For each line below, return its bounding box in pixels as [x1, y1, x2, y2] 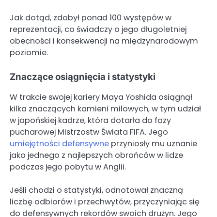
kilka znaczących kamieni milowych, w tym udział [10, 103, 201, 115]
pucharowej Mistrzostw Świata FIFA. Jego [10, 126, 168, 138]
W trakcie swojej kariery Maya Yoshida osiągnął [10, 92, 192, 103]
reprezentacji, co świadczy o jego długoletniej [10, 24, 186, 35]
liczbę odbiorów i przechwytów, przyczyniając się [10, 196, 200, 208]
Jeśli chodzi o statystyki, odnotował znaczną [10, 185, 183, 196]
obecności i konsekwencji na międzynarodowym [10, 35, 198, 47]
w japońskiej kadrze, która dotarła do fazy [10, 115, 171, 126]
